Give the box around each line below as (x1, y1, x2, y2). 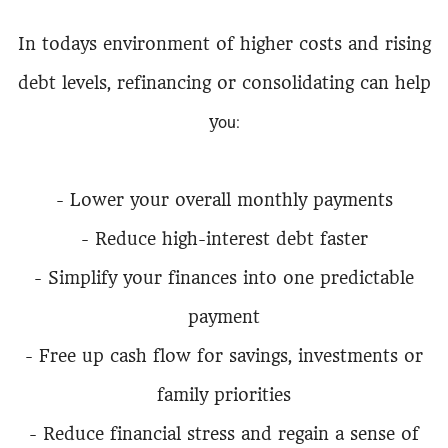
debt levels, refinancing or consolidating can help (17, 73, 431, 93)
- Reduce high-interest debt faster (80, 229, 368, 249)
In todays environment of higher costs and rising (17, 34, 431, 54)
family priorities (157, 385, 291, 405)
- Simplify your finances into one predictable (34, 268, 414, 288)
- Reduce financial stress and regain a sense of (29, 424, 419, 444)
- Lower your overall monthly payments (55, 190, 393, 210)
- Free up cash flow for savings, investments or (25, 346, 423, 366)
